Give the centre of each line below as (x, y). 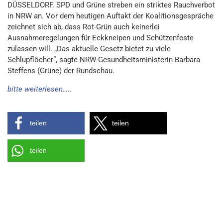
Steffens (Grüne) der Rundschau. (61, 71)
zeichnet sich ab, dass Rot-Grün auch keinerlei (84, 27)
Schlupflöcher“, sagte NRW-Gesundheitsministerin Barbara (104, 60)
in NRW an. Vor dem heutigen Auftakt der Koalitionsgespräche (111, 16)
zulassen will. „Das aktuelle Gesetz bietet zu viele (89, 49)
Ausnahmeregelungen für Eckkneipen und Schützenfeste (101, 38)
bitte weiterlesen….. (40, 89)
